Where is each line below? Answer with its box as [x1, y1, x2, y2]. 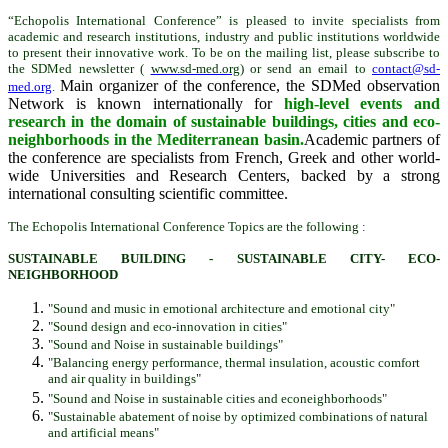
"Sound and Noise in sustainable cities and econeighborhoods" [48, 391, 387, 407]
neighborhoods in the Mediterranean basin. [8, 131, 304, 149]
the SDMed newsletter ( [8, 61, 151, 77]
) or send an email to [239, 61, 373, 77]
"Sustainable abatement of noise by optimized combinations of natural [48, 409, 428, 425]
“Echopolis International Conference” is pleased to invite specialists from [8, 13, 440, 29]
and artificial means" [48, 425, 159, 443]
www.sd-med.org [150, 61, 240, 77]
